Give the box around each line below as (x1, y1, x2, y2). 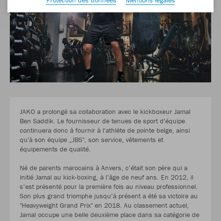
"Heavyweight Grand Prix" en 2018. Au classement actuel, (20, 200, 189, 210)
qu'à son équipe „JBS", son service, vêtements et (20, 135, 163, 144)
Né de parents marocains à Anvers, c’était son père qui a (20, 163, 187, 172)
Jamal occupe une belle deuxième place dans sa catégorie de (20, 210, 199, 219)
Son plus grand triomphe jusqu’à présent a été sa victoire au (20, 191, 198, 200)
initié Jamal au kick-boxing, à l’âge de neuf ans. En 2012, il (20, 172, 193, 182)
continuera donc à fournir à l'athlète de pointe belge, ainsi (20, 125, 190, 135)
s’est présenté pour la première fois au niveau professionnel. (20, 182, 198, 191)
